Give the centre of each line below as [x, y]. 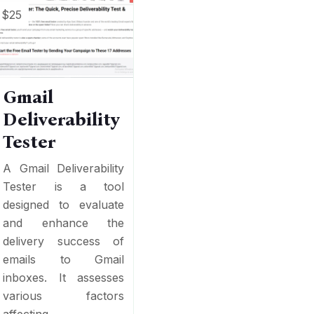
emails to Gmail [64, 259]
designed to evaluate [64, 204]
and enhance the [64, 223]
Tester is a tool [64, 186]
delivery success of [64, 241]
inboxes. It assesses [64, 277]
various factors [64, 295]
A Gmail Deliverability [64, 168]
